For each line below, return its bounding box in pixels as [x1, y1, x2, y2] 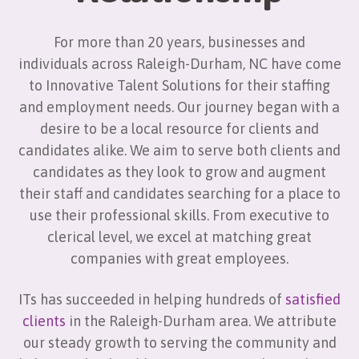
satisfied [285, 291, 341, 308]
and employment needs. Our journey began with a [19, 99, 340, 115]
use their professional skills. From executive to [30, 207, 329, 224]
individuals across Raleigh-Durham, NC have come [18, 55, 341, 72]
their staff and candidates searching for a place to [18, 185, 341, 202]
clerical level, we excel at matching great [47, 228, 312, 245]
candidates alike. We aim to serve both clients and [18, 142, 341, 159]
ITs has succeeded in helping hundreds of [18, 291, 285, 308]
